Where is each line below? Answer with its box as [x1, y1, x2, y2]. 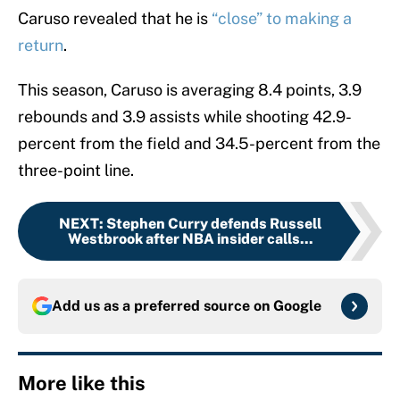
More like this [18, 371, 146, 396]
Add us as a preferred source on [52, 297, 273, 315]
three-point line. [18, 161, 134, 180]
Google [273, 297, 321, 315]
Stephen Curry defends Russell [106, 215, 321, 233]
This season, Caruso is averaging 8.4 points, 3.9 [18, 80, 362, 100]
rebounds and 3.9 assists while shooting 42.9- [18, 107, 352, 127]
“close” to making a [212, 9, 352, 29]
